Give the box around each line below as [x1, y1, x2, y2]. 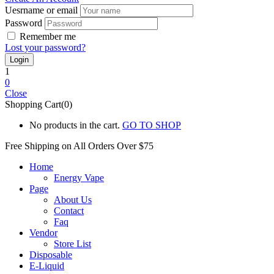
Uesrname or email [5, 4, 78, 15]
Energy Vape [54, 172, 104, 183]
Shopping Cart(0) [5, 98, 72, 109]
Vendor [29, 227, 57, 238]
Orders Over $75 [88, 140, 154, 151]
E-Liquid [29, 260, 64, 271]
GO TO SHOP [122, 119, 181, 130]
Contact [54, 205, 84, 216]
